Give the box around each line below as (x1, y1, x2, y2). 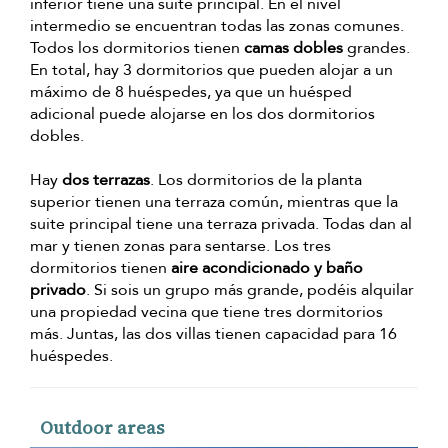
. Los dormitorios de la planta (150, 169, 362, 192)
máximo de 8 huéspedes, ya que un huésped (30, 81, 352, 104)
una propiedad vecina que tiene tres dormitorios (30, 301, 383, 324)
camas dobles (244, 37, 343, 60)
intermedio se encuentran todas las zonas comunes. (30, 15, 404, 38)
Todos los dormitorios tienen (30, 37, 244, 60)
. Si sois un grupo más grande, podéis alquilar (86, 279, 414, 302)
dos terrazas (62, 169, 150, 192)
